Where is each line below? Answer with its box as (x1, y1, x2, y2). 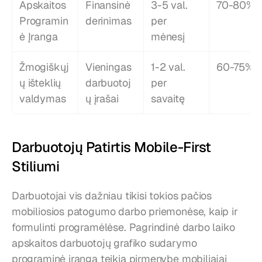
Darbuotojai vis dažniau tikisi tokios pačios (12, 189, 212, 203)
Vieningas (85, 60, 132, 74)
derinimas (85, 14, 132, 28)
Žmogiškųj (19, 60, 69, 74)
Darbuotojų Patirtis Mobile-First (12, 138, 211, 157)
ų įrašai (85, 92, 119, 106)
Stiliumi (12, 157, 60, 176)
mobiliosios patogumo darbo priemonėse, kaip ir (12, 205, 238, 219)
